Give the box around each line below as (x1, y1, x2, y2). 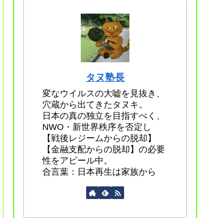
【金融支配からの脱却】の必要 (42, 145, 165, 155)
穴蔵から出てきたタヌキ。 (42, 100, 147, 110)
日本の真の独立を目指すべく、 (42, 111, 165, 121)
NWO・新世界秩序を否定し (42, 122, 151, 132)
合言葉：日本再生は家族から (42, 167, 156, 177)
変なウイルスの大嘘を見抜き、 (42, 89, 165, 99)
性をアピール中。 (42, 156, 112, 166)
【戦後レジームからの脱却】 (42, 133, 156, 144)
